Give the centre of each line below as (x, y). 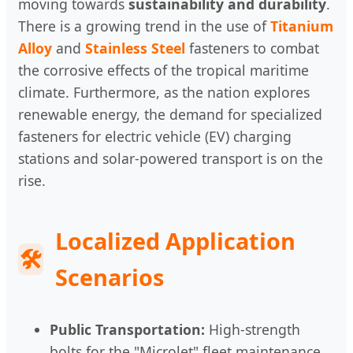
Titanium (302, 26)
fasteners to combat (252, 48)
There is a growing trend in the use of (144, 26)
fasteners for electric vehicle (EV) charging (155, 136)
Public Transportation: (127, 329)
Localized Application (175, 240)
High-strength (253, 329)
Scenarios (109, 277)
